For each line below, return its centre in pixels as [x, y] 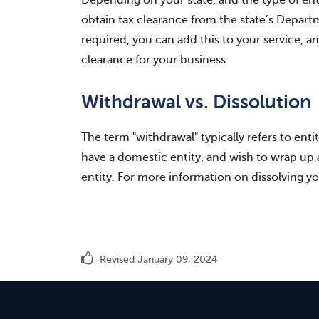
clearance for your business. [155, 60]
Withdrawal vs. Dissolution [196, 102]
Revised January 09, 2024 [157, 260]
